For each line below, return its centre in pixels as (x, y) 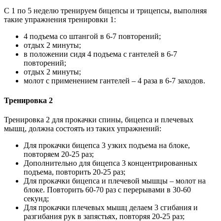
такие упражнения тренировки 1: (60, 20)
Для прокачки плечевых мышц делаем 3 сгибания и (111, 207)
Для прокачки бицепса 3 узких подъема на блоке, (107, 145)
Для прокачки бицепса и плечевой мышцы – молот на (115, 181)
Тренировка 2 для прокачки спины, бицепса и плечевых (99, 120)
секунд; (36, 199)
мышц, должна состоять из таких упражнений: (83, 129)
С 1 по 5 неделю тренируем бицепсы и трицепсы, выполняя (105, 11)
